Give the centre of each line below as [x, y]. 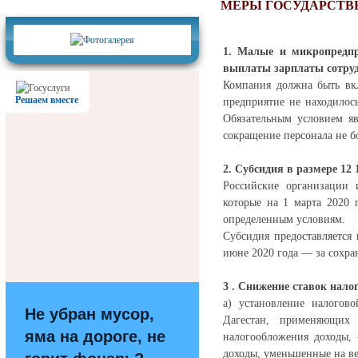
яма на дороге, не [95, 336]
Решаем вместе [47, 100]
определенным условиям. [284, 219]
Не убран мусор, [89, 314]
